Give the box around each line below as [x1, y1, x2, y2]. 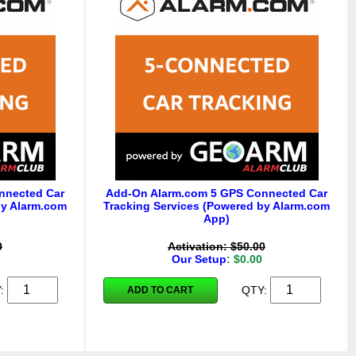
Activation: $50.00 [168, 239, 265, 253]
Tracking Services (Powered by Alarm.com [103, 199, 330, 212]
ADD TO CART [127, 284, 194, 296]
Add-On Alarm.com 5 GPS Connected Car [106, 186, 327, 199]
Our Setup [171, 252, 226, 265]
